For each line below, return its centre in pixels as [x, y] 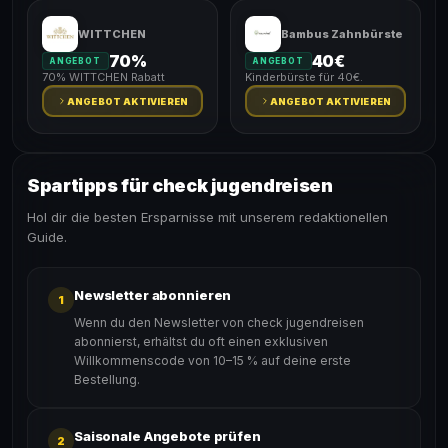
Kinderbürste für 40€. [304, 77]
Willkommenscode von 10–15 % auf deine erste [212, 360]
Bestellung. [107, 379]
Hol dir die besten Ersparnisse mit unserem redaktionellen [207, 217]
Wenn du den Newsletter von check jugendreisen [219, 322]
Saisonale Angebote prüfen [167, 436]
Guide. [47, 237]
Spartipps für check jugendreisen [180, 185]
